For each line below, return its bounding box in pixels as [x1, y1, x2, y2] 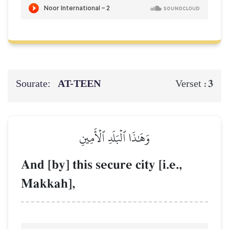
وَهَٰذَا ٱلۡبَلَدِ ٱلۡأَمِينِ [79, 126, 150, 149]
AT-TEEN [58, 74, 103, 93]
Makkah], [21, 175, 75, 192]
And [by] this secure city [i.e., [21, 156, 182, 173]
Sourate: [16, 74, 53, 93]
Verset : [175, 78, 208, 89]
